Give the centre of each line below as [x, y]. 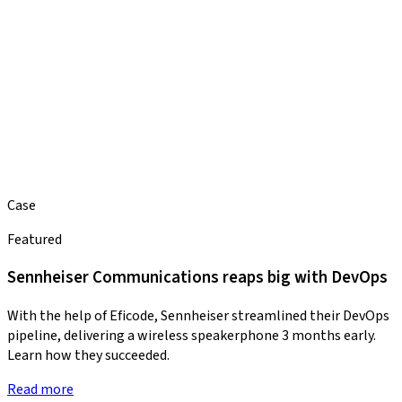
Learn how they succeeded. [88, 356]
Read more [40, 390]
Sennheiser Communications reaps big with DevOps [197, 278]
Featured [35, 239]
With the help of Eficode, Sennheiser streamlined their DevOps [198, 316]
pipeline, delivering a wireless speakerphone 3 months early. [192, 336]
